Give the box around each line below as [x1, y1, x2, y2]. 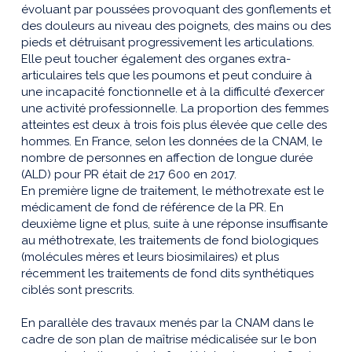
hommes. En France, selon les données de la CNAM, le [21, 134, 322, 149]
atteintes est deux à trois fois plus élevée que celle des [21, 118, 327, 133]
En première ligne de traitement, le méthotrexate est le [21, 184, 324, 199]
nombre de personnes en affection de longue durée [21, 151, 313, 166]
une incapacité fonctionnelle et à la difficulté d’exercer [21, 85, 324, 100]
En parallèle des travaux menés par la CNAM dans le [21, 316, 313, 331]
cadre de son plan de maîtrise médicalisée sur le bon [21, 332, 317, 347]
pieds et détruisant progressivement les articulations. [21, 35, 314, 50]
